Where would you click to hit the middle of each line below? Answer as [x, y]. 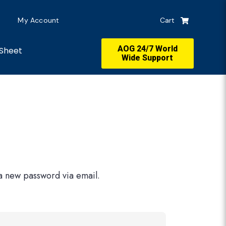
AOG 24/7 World [147, 48]
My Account [39, 20]
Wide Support [148, 58]
